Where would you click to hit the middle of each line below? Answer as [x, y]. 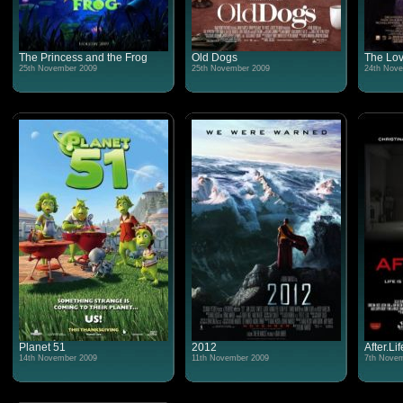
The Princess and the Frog [83, 58]
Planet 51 [42, 347]
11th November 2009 [230, 358]
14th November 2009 [58, 358]
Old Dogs [214, 58]
